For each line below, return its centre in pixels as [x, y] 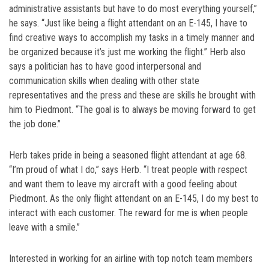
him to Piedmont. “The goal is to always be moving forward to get [132, 109]
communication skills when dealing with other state [104, 80]
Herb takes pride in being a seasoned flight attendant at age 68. [128, 155]
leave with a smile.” [44, 227]
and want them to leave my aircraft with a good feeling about [123, 184]
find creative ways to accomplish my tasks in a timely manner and [132, 37]
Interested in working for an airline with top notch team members [131, 258]
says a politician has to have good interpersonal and [105, 66]
